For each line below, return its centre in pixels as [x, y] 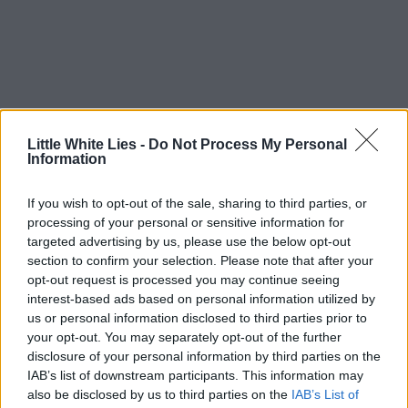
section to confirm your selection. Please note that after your [200, 260]
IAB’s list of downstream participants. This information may [195, 375]
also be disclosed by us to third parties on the [159, 394]
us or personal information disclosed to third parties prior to [197, 317]
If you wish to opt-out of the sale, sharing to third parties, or [197, 203]
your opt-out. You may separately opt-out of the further [184, 337]
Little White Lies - [88, 144]
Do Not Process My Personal [248, 144]
